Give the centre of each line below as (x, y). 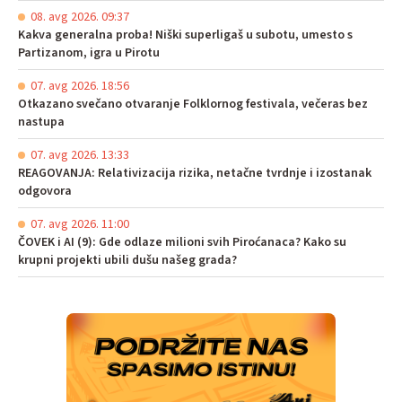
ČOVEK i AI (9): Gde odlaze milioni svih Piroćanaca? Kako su (182, 242)
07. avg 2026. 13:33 (80, 155)
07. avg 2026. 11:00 (80, 224)
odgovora (45, 191)
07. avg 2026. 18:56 (80, 86)
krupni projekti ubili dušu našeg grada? (127, 260)
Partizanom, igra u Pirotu (89, 53)
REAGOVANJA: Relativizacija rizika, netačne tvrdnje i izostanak (195, 173)
